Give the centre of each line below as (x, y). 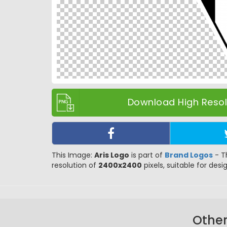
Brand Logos (189, 155)
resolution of (75, 165)
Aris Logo (112, 155)
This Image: (73, 155)
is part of (147, 155)
